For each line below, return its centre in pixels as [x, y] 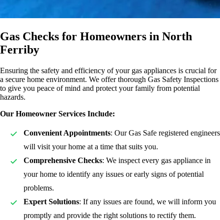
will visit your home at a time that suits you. [91, 146]
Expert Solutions [51, 201]
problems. [39, 188]
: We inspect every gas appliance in [156, 160]
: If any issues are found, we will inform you [148, 201]
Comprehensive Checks [63, 160]
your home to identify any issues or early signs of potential [114, 174]
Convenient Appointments [67, 133]
